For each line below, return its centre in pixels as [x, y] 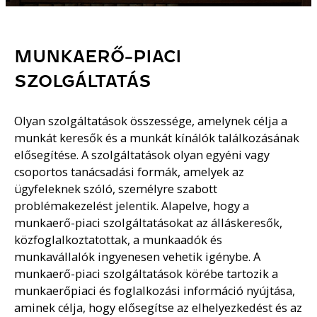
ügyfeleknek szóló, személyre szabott [116, 189]
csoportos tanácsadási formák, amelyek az [129, 172]
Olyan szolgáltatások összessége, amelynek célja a [151, 121]
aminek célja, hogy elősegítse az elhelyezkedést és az [158, 307]
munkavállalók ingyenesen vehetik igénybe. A [138, 257]
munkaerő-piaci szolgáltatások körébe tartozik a [146, 273]
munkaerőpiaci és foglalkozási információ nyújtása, [155, 290]
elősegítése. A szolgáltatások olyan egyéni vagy [142, 155]
